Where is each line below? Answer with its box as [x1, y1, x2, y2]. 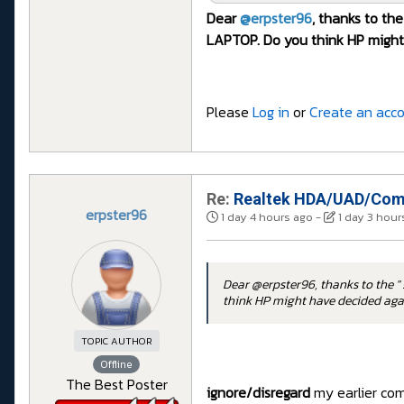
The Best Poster [65, 373, 168, 396]
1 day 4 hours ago [221, 208, 313, 226]
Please [207, 101, 252, 124]
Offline [100, 356, 133, 373]
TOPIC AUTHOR [80, 334, 152, 349]
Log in [252, 101, 289, 124]
